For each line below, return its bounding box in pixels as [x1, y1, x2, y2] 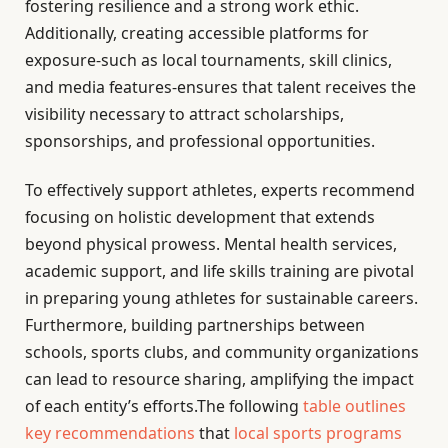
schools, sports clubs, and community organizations [25, 341, 419, 364]
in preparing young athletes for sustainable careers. [25, 287, 418, 310]
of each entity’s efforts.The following [25, 395, 303, 418]
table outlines [303, 395, 406, 418]
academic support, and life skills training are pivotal [25, 260, 414, 283]
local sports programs [234, 422, 402, 445]
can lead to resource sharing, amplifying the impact [25, 368, 414, 391]
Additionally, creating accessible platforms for [25, 22, 369, 44]
